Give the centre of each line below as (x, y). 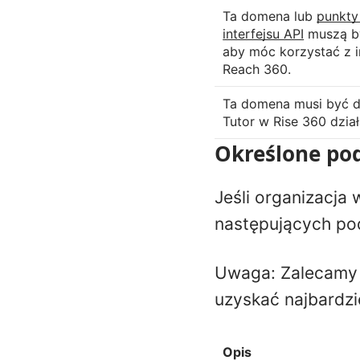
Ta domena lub (270, 16)
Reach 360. (257, 69)
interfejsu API (264, 33)
